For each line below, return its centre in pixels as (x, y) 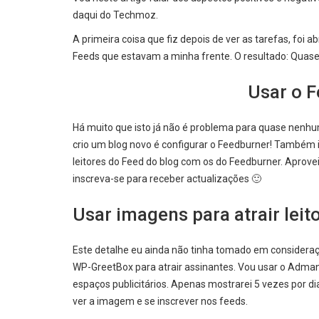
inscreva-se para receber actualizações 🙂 (167, 178)
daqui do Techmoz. (115, 15)
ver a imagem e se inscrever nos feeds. (160, 301)
